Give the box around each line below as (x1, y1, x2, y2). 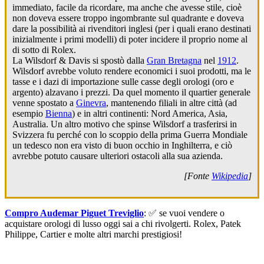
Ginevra (76, 98, 106, 108)
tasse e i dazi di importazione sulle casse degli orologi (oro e (12, 77, 234, 87)
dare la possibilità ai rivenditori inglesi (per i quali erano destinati (12, 24, 251, 34)
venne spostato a (12, 98, 76, 108)
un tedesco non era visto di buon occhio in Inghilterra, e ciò (12, 140, 232, 151)
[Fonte (184, 171, 212, 181)
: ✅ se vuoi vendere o (144, 208, 225, 219)
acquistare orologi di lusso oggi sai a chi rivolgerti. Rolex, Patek (5, 219, 241, 229)
